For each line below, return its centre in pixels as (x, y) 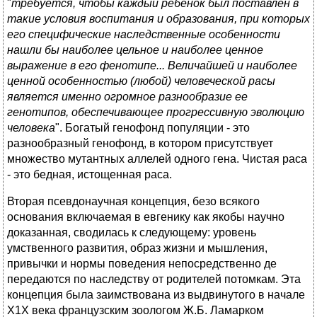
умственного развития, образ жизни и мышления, (137, 248)
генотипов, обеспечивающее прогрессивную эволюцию (156, 113)
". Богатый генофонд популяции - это (152, 128)
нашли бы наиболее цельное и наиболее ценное (135, 50)
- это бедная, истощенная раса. (90, 175)
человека (31, 128)
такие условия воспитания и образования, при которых (158, 19)
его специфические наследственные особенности (144, 35)
